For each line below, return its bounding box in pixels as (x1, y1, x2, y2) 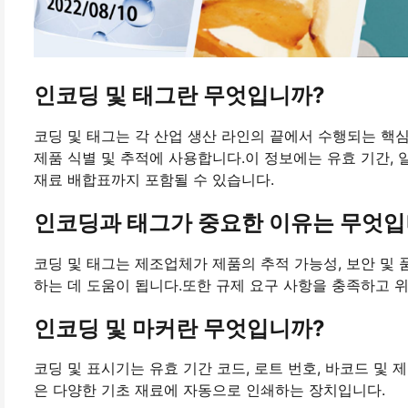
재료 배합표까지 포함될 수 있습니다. (34, 169, 274, 189)
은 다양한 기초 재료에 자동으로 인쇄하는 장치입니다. (34, 381, 385, 400)
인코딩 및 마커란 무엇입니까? (34, 314, 325, 342)
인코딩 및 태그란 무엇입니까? (34, 81, 325, 108)
